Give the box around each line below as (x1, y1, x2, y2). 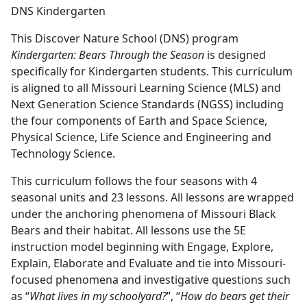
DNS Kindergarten (11, 3, 106, 19)
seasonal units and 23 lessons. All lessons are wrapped (11, 190, 294, 205)
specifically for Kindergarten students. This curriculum (11, 64, 293, 79)
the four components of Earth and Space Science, (11, 113, 267, 128)
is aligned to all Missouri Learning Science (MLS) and (11, 80, 281, 95)
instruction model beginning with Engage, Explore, (11, 239, 273, 254)
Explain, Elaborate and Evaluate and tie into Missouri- (11, 256, 286, 271)
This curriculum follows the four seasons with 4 (11, 173, 257, 188)
